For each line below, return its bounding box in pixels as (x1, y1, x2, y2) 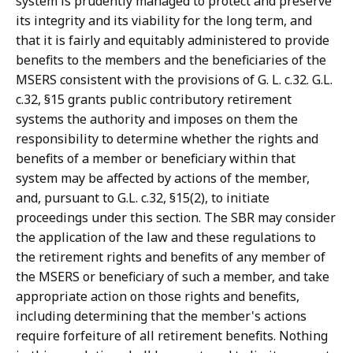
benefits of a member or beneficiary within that (16, 150, 295, 168)
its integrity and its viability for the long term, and (16, 12, 312, 30)
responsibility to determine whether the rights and (16, 130, 318, 148)
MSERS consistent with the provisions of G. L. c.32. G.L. (16, 71, 333, 89)
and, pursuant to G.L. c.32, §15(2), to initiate (16, 189, 269, 207)
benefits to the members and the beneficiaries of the (16, 51, 326, 69)
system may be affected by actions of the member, (16, 169, 310, 188)
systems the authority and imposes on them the (16, 110, 298, 128)
